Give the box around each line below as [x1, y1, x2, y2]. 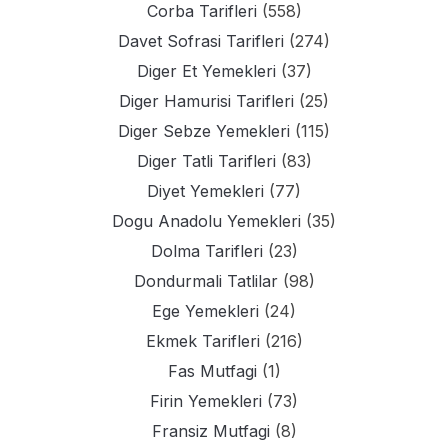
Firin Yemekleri [150, 391, 262, 412]
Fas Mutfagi [167, 361, 257, 382]
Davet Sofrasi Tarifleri [118, 31, 284, 52]
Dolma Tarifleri [150, 241, 263, 262]
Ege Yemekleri [152, 301, 259, 322]
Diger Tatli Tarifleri [136, 151, 276, 172]
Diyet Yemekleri [147, 181, 264, 202]
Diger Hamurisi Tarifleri [119, 91, 294, 112]
